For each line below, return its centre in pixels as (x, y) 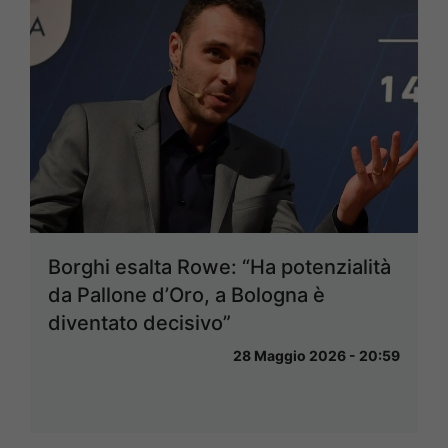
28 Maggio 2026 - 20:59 (316, 356)
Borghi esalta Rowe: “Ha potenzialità (219, 267)
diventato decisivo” (139, 323)
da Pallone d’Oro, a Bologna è (186, 295)
